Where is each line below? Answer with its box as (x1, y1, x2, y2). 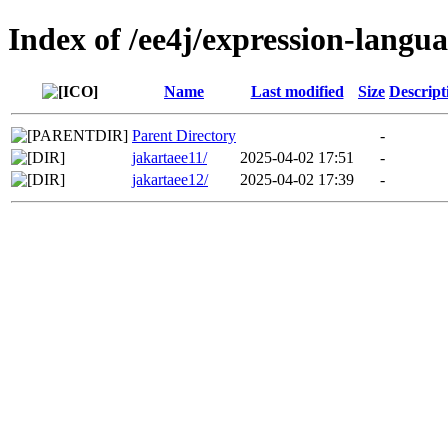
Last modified (250, 82, 344, 100)
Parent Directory (132, 126, 236, 144)
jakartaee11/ (132, 148, 207, 166)
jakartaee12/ (132, 170, 208, 188)
